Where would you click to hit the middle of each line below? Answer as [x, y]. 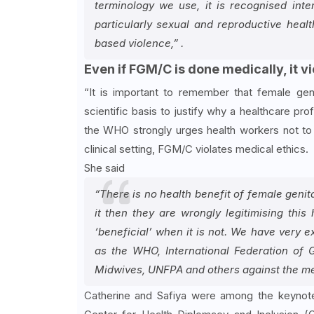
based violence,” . [139, 43]
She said [104, 168]
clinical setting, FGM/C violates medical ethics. [196, 149]
